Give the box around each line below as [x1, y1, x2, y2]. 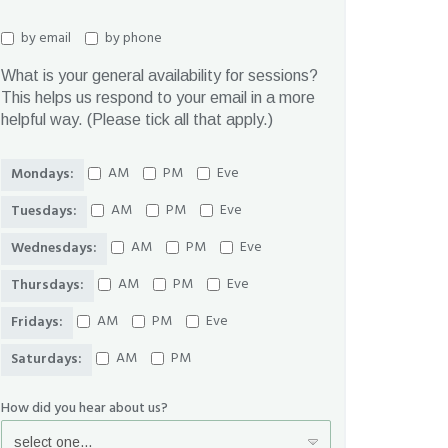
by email [21, 26, 71, 50]
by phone [105, 26, 162, 50]
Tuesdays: [11, 199, 77, 223]
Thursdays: [11, 273, 84, 297]
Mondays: [11, 162, 74, 186]
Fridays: [11, 310, 63, 334]
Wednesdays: [11, 236, 97, 260]
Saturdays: [11, 347, 82, 371]
